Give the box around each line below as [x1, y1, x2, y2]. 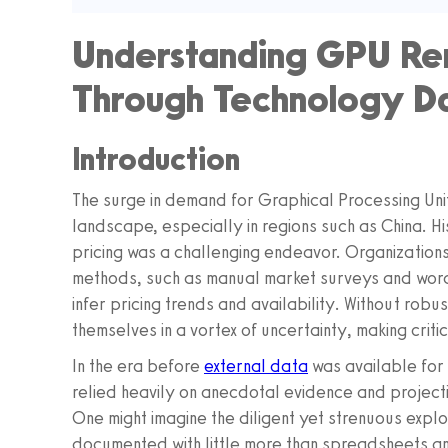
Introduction [72, 140, 240, 178]
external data [204, 355, 308, 377]
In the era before [72, 355, 204, 377]
